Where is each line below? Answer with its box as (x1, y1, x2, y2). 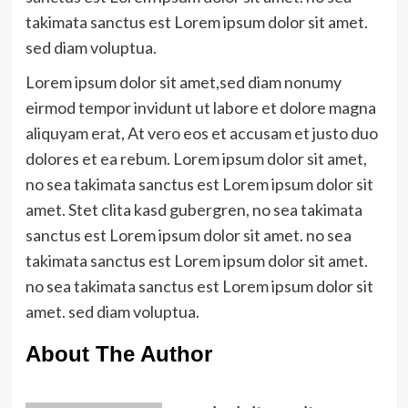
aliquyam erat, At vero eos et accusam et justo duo (25, 123, 378, 144)
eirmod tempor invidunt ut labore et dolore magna (25, 97, 376, 118)
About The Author (25, 342, 212, 367)
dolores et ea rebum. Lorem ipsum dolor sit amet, (25, 148, 367, 169)
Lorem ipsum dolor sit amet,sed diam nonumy (25, 72, 342, 93)
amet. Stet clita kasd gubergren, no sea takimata (25, 199, 362, 220)
